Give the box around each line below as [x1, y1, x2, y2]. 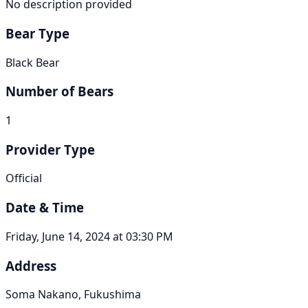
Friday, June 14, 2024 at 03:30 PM [5, 228, 173, 244]
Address [5, 256, 56, 274]
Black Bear [5, 54, 60, 70]
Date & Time [5, 199, 84, 217]
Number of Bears [5, 82, 113, 100]
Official [5, 170, 42, 186]
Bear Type [5, 24, 69, 42]
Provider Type [5, 140, 95, 158]
